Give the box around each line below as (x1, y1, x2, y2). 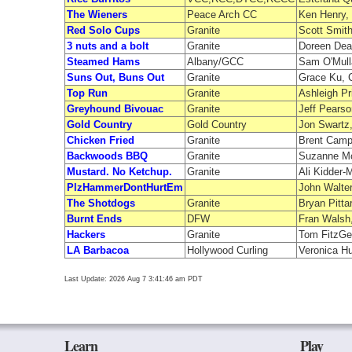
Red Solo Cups (67, 24, 140, 36)
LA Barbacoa (67, 244, 129, 256)
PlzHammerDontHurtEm (67, 181, 183, 193)
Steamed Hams (67, 55, 140, 68)
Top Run (67, 86, 108, 99)
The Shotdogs (67, 196, 135, 209)
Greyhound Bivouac (67, 102, 163, 115)
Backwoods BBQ (67, 149, 148, 162)
